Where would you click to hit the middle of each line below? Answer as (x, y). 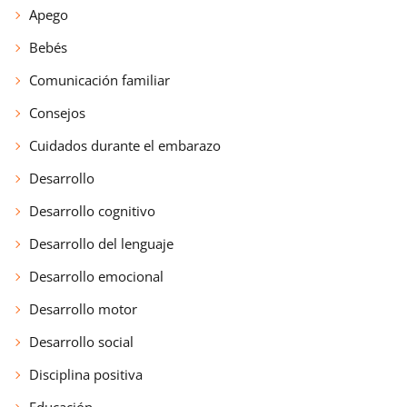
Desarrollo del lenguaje (101, 243)
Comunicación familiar (99, 79)
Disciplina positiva (86, 374)
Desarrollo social (81, 341)
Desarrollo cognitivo (92, 210)
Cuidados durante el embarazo (125, 145)
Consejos (57, 112)
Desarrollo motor (83, 308)
